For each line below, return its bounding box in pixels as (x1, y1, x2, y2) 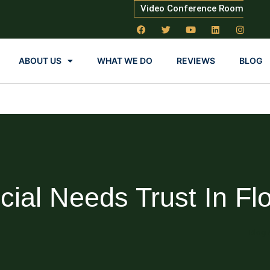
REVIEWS (176, 55, 215, 66)
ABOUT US (18, 55, 61, 66)
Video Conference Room (140, 3, 243, 14)
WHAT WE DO (96, 55, 152, 66)
